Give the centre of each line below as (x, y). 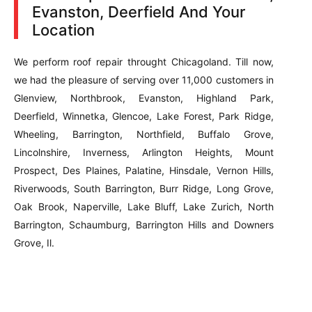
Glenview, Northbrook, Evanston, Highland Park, (144, 98)
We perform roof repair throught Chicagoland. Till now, (144, 62)
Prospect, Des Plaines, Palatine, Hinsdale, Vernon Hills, (144, 170)
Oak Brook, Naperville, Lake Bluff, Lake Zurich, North (144, 206)
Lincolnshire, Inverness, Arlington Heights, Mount (144, 152)
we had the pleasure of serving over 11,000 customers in (144, 80)
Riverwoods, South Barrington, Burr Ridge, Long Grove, (144, 188)
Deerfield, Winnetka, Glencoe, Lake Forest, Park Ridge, (144, 116)
